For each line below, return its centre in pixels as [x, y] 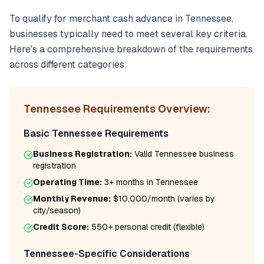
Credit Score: [61, 227]
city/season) [57, 210]
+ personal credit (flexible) [156, 227]
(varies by [195, 199]
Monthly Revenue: [72, 199]
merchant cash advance [121, 19]
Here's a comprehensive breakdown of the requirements [131, 49]
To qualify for [39, 19]
